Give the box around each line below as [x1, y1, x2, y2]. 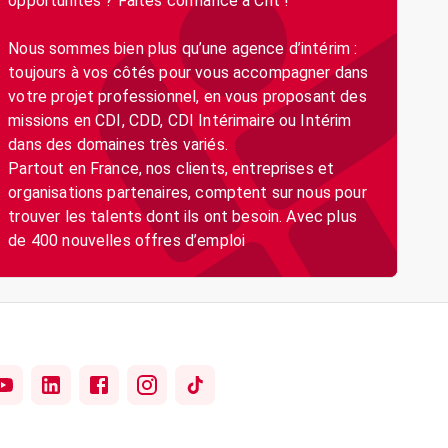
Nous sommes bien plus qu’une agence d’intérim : [8, 39, 358, 58]
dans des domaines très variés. [8, 135, 228, 154]
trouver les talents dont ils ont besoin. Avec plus [8, 207, 357, 226]
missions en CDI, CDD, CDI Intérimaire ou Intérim [8, 111, 352, 130]
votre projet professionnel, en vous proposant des [8, 87, 367, 106]
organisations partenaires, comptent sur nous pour [8, 183, 367, 202]
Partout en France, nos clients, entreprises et [8, 159, 335, 178]
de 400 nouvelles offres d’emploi [8, 231, 246, 250]
